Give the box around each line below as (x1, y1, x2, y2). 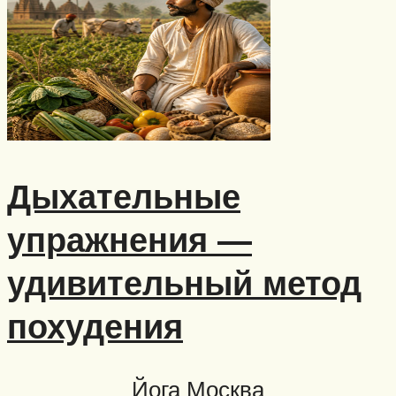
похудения (7, 303, 183, 347)
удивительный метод (7, 260, 362, 304)
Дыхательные (7, 173, 240, 217)
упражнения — (7, 217, 252, 261)
